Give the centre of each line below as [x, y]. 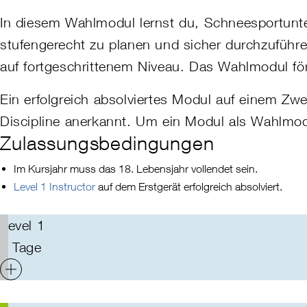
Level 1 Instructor [54, 187]
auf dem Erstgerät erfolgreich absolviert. [189, 187]
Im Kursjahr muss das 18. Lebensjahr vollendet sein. [136, 169]
